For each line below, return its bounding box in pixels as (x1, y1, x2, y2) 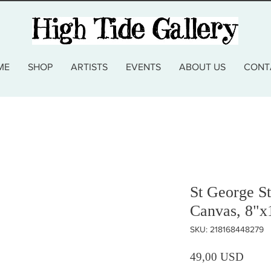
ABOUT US (178, 61, 226, 72)
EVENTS (125, 61, 161, 72)
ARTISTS (70, 61, 108, 72)
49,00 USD (190, 250, 244, 263)
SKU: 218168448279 (190, 224, 264, 234)
